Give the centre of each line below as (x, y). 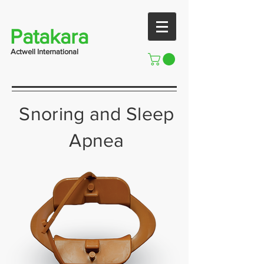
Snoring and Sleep (97, 113)
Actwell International (44, 52)
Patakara (49, 37)
